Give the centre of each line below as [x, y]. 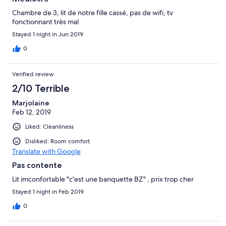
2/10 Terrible [41, 88]
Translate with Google [46, 151]
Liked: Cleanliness [49, 126]
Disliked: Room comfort [58, 141]
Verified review [33, 74]
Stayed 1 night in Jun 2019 [48, 34]
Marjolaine [31, 103]
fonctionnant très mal [45, 21]
